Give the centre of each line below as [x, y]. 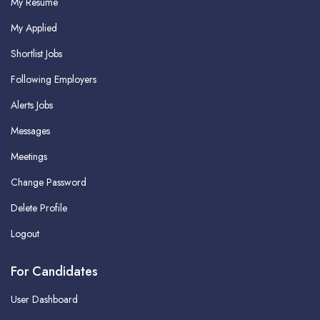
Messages [30, 130]
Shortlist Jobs [36, 53]
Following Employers [54, 79]
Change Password [49, 182]
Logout [25, 233]
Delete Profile [39, 207]
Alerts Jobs [32, 105]
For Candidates [54, 271]
